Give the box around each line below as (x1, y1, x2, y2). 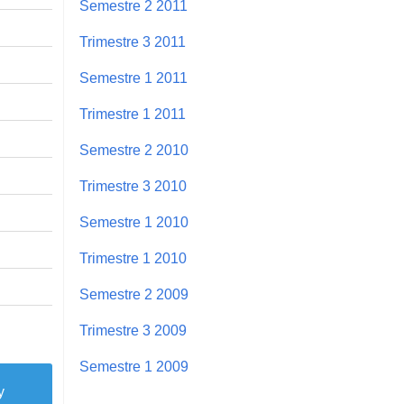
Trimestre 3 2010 (79, 178, 187, 194)
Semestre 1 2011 (79, 69, 188, 86)
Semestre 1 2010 (79, 214, 188, 230)
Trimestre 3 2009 (79, 322, 187, 338)
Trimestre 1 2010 (79, 250, 187, 266)
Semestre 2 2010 (79, 142, 188, 158)
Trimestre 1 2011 (79, 106, 186, 122)
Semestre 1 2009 (79, 358, 188, 374)
